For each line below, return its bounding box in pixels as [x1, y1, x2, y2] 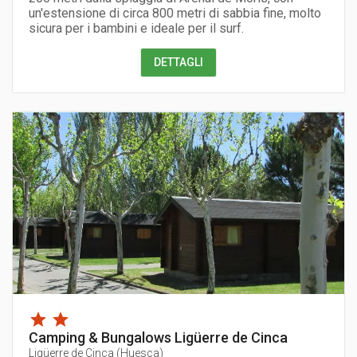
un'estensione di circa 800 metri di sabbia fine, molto [29, 5, 321, 21]
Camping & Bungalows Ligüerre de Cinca [29, 329, 288, 347]
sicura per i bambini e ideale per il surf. [29, 20, 244, 36]
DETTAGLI [154, 56, 203, 69]
